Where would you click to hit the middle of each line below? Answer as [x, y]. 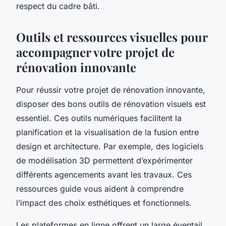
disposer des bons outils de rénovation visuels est [111, 104]
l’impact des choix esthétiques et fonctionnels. [104, 203]
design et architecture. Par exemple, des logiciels [110, 146]
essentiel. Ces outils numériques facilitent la [99, 118]
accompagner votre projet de [95, 52]
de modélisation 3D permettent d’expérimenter [104, 160]
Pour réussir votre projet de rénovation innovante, [111, 90]
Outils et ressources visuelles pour [112, 37]
